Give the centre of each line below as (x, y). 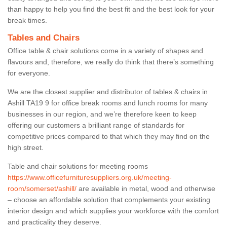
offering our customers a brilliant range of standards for (96, 125)
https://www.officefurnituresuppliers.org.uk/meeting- (90, 177)
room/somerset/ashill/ (42, 188)
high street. (27, 147)
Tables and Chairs (44, 37)
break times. (27, 20)
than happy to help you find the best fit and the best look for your (111, 9)
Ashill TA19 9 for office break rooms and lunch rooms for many (108, 103)
